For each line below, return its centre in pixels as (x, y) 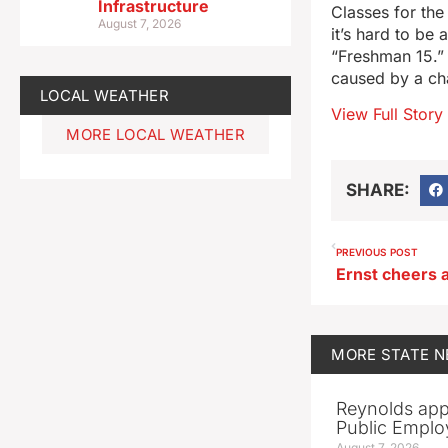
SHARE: (378, 189)
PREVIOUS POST (377, 252)
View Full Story (387, 114)
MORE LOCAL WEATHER (155, 134)
